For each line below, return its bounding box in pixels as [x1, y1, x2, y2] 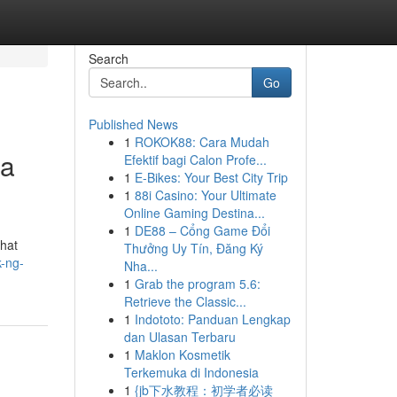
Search [88, 50, 128, 67]
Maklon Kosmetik [134, 346, 230, 363]
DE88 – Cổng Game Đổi [134, 222, 270, 239]
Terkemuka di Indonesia [123, 363, 259, 381]
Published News [88, 115, 178, 133]
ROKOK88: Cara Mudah [134, 133, 269, 151]
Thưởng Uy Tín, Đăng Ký [123, 239, 263, 257]
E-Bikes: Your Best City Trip [134, 168, 288, 186]
